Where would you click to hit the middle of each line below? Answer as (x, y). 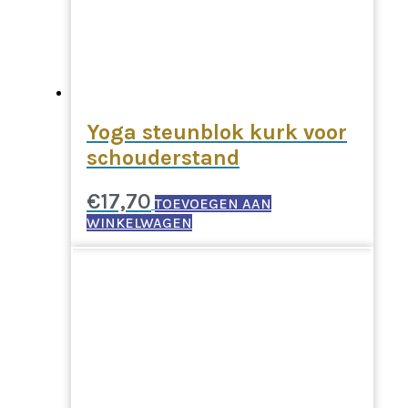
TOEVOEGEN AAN (213, 203)
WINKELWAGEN (139, 222)
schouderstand (163, 157)
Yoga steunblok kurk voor (217, 132)
